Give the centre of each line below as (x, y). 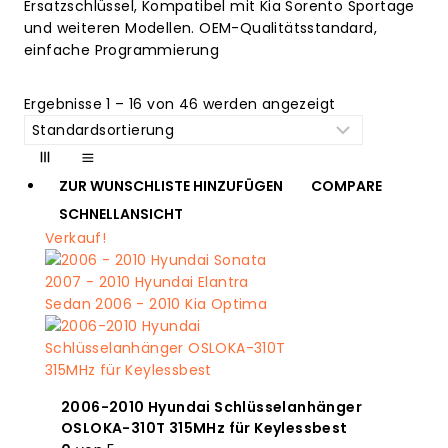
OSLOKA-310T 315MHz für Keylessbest (204, 428)
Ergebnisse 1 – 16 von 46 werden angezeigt (180, 103)
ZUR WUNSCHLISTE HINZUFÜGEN (171, 186)
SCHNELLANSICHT (121, 213)
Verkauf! (76, 238)
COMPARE (346, 186)
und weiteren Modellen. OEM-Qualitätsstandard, (200, 27)
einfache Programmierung (122, 49)
